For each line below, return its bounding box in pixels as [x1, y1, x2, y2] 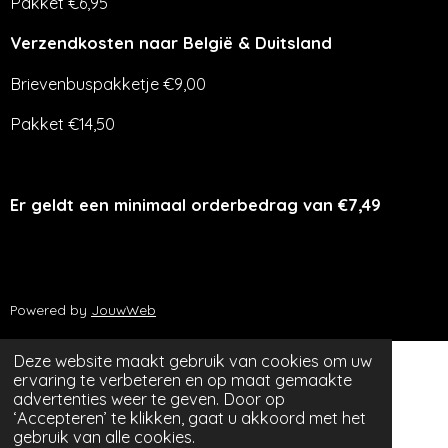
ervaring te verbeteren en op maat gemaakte [13, 369, 353, 390]
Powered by [10, 301, 91, 319]
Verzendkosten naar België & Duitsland [10, 33, 332, 54]
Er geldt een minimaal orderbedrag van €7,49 [10, 194, 381, 215]
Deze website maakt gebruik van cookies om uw [13, 350, 373, 371]
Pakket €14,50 [10, 113, 115, 134]
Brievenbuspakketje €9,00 [10, 73, 206, 94]
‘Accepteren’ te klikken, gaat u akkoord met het [13, 407, 367, 428]
